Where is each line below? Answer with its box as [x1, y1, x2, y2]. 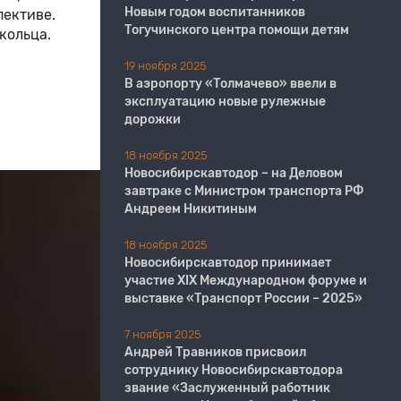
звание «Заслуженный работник [124, 380, 330, 396]
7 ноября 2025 [124, 328, 200, 341]
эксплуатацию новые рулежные [124, 94, 326, 109]
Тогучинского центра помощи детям [124, 22, 349, 38]
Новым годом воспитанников [124, 4, 305, 20]
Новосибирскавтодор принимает [124, 255, 331, 270]
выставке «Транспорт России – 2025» [124, 291, 363, 306]
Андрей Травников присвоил [124, 345, 306, 360]
